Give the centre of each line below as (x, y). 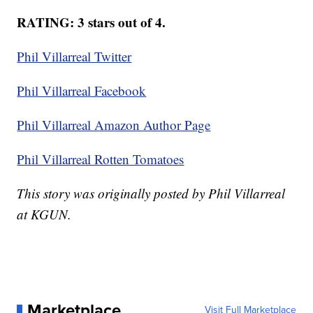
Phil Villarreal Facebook (82, 91)
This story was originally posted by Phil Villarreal (151, 194)
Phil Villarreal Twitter (74, 57)
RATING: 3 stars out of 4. (92, 22)
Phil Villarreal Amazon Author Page (114, 125)
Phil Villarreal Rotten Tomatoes (101, 159)
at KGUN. (44, 214)
